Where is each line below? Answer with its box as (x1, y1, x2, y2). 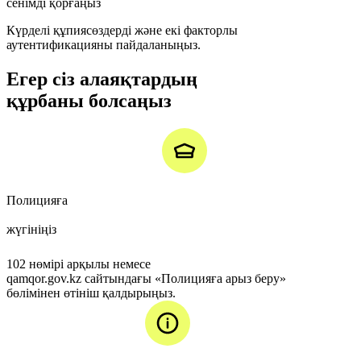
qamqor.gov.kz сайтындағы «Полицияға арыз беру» (6, 272, 286, 286)
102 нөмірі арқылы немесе (6, 257, 151, 272)
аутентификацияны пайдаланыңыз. (6, 38, 201, 52)
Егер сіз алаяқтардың (6, 68, 197, 90)
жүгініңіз (6, 222, 56, 237)
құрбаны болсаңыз (6, 90, 172, 112)
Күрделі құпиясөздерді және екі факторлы (6, 23, 238, 38)
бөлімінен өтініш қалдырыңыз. (6, 286, 176, 301)
